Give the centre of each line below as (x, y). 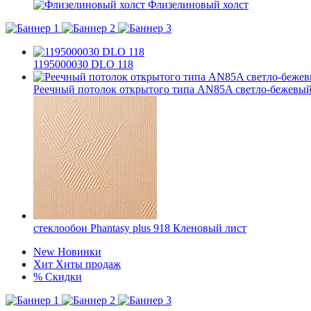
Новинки (79, 252)
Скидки (64, 277)
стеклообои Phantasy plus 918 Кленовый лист (140, 228)
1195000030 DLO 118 (83, 64)
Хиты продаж (88, 264)
